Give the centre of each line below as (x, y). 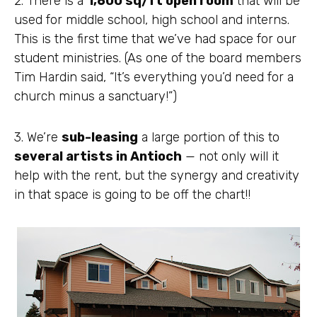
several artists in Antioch (98, 156)
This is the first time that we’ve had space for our (155, 39)
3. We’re (38, 137)
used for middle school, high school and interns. (152, 19)
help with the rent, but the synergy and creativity (157, 175)
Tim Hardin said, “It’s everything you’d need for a (154, 77)
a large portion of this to (209, 137)
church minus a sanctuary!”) (96, 96)
